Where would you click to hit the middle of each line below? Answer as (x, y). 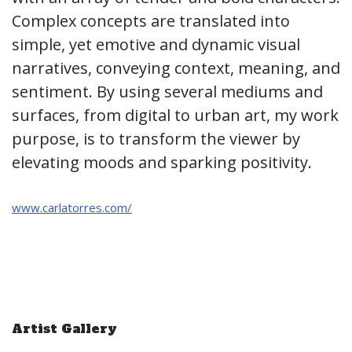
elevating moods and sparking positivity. (162, 162)
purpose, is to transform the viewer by (156, 139)
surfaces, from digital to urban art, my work (175, 115)
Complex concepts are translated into (151, 21)
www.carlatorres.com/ (72, 207)
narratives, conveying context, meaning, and (176, 68)
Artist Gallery (64, 328)
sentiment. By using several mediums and (167, 92)
